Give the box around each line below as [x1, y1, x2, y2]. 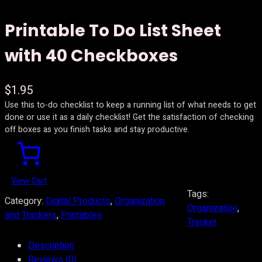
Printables [61, 208, 102, 222]
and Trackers [5, 208, 57, 222]
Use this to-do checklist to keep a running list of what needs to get [5, 98, 256, 111]
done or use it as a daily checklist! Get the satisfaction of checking [5, 111, 254, 123]
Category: [5, 194, 46, 208]
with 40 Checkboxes [5, 43, 178, 67]
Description [28, 238, 74, 253]
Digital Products [46, 194, 111, 208]
